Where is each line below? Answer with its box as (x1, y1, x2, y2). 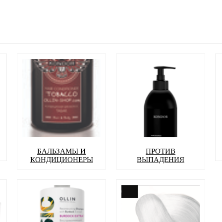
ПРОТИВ (146, 147, 175, 156)
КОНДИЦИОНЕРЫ (30, 156, 93, 164)
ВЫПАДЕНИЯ (137, 156, 184, 164)
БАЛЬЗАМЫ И (37, 147, 86, 156)
